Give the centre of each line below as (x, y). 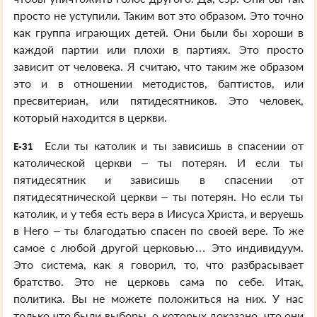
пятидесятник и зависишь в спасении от (158, 179)
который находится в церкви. (90, 117)
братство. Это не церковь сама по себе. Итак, (158, 281)
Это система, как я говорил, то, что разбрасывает (158, 264)
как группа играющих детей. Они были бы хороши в (158, 32)
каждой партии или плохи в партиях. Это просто (158, 49)
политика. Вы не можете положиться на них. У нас (158, 298)
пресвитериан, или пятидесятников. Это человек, (158, 100)
